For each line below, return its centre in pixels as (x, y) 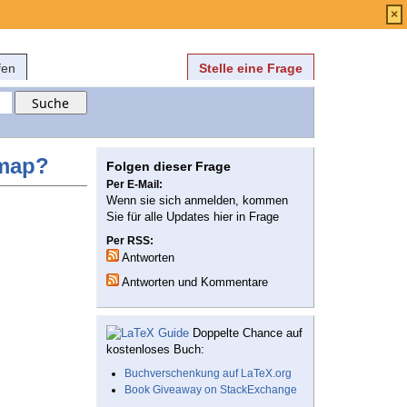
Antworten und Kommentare (194, 283)
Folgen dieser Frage (169, 167)
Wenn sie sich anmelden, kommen (197, 201)
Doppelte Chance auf (246, 333)
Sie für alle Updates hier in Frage (193, 217)
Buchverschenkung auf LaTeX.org (208, 374)
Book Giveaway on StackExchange (211, 390)
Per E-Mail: (134, 185)
